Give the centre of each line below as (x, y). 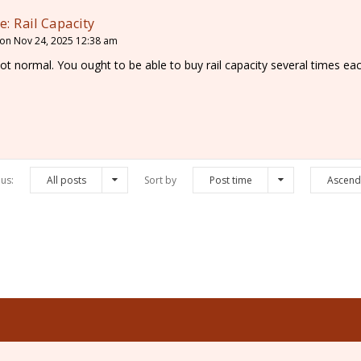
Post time (230, 180)
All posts (66, 180)
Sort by (160, 180)
